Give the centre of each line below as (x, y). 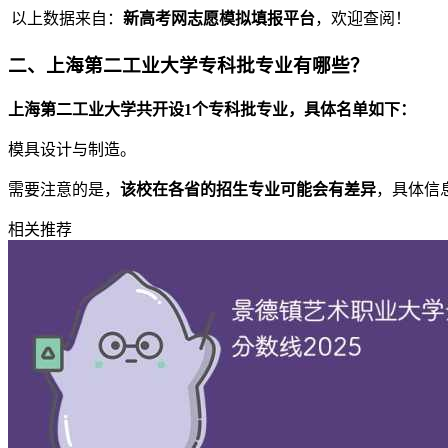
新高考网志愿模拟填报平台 (219, 18)
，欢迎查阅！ (363, 18)
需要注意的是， (64, 190)
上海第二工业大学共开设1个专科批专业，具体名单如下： (212, 110)
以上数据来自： (67, 18)
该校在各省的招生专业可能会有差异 (248, 190)
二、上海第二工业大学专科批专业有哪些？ (188, 66)
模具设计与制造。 (72, 150)
